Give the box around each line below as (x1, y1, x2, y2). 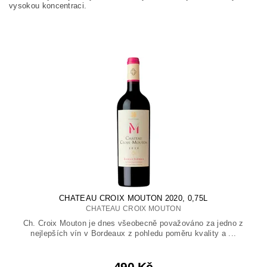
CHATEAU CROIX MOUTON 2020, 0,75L (59, 194, 208, 203)
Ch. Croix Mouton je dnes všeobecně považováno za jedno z (23, 219, 244, 228)
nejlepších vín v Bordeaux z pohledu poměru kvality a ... (30, 229, 237, 238)
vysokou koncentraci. (9, 1, 87, 11)
